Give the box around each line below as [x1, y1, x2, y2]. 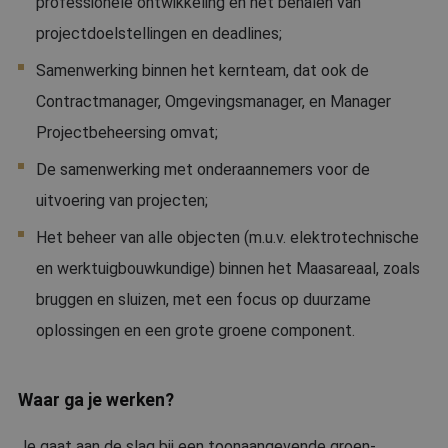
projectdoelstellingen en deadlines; [36, 24, 282, 43]
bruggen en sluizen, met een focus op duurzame [36, 290, 371, 309]
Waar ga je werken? [18, 390, 174, 410]
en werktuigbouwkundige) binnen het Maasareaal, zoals [36, 259, 420, 278]
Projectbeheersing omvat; [36, 123, 218, 142]
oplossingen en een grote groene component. [36, 321, 355, 340]
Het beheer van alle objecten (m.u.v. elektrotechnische [36, 228, 419, 247]
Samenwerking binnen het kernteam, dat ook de [36, 61, 369, 80]
